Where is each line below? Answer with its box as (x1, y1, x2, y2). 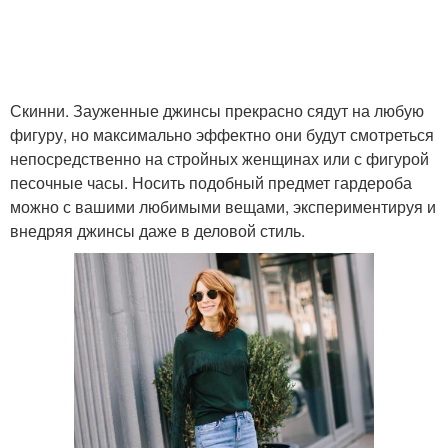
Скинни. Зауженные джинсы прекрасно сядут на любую (10, 99, 424, 122)
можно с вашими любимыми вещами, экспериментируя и (10, 195, 436, 218)
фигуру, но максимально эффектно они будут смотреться (10, 123, 434, 146)
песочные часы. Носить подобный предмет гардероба (10, 171, 412, 194)
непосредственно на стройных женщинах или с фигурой (10, 147, 429, 170)
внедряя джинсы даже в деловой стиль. (10, 219, 305, 242)
